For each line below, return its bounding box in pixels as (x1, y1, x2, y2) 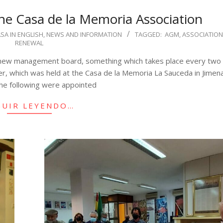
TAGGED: (135, 29, 162, 39)
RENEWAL (15, 38, 44, 47)
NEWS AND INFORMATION (46, 29, 122, 39)
